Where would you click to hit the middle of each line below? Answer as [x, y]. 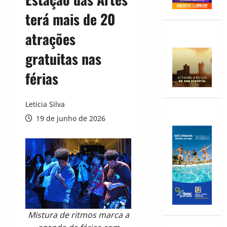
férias [42, 79]
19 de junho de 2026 [70, 119]
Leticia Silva [45, 104]
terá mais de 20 [70, 19]
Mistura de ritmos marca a [78, 215]
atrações [50, 39]
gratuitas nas [63, 59]
